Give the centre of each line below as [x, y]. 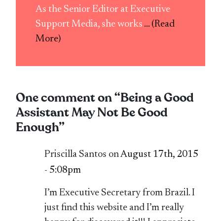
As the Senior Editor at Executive [103, 10]
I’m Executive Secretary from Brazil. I [120, 193]
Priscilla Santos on [83, 154]
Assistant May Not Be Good [92, 113]
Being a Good [157, 98]
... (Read [160, 24]
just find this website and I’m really [114, 207]
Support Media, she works [90, 24]
